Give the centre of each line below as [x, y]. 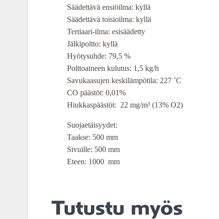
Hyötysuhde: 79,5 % [99, 56]
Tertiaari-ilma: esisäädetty [106, 31]
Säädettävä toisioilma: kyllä [109, 19]
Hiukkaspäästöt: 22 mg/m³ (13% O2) [125, 105]
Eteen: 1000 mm [93, 161]
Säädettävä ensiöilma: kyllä [109, 7]
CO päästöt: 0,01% [96, 92]
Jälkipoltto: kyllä [92, 44]
